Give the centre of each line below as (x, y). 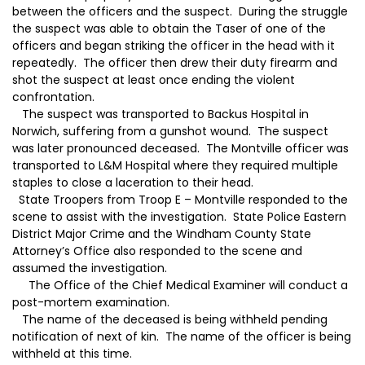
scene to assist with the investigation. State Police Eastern (179, 217)
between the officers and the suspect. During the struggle (180, 12)
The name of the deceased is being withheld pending (170, 320)
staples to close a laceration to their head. (133, 183)
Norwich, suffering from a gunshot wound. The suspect (170, 132)
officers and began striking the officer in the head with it (174, 46)
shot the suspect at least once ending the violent (154, 80)
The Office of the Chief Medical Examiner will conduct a (180, 286)
